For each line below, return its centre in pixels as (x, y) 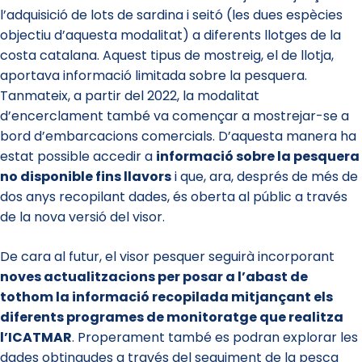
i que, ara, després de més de (265, 177)
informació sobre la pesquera (258, 157)
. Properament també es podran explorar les (215, 338)
